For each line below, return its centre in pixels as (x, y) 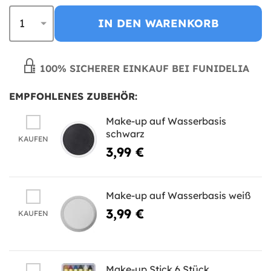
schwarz (125, 133)
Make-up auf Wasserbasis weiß (178, 195)
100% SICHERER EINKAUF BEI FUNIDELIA (143, 68)
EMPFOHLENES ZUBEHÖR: (73, 96)
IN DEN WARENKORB (158, 23)
